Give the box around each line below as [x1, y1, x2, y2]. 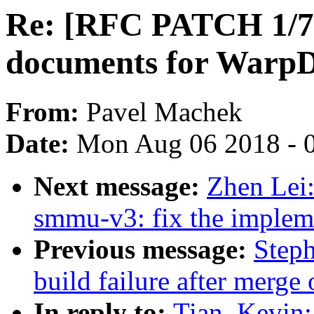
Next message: [34, 171, 207, 202]
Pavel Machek [86, 97, 243, 128]
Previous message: [34, 234, 254, 265]
